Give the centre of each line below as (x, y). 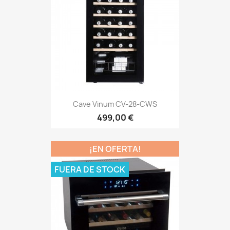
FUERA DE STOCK (90, 170)
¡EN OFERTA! (115, 149)
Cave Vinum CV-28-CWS (115, 104)
